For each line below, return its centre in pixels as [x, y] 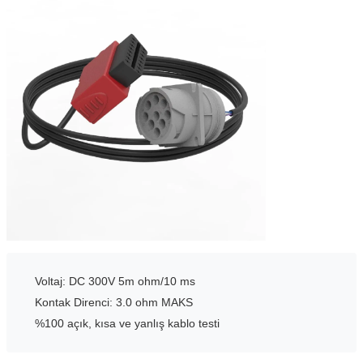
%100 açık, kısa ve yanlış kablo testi [127, 323]
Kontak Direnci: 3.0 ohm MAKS [114, 302]
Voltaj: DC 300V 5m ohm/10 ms [115, 281]
